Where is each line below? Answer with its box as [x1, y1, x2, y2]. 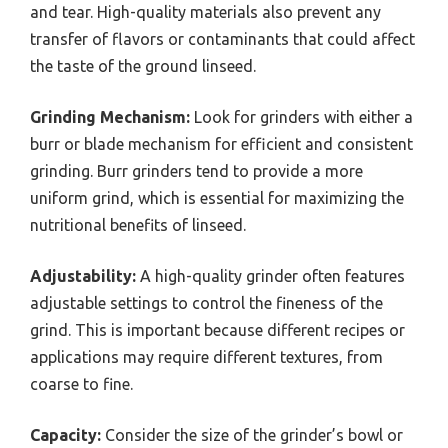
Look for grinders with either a [190, 107, 413, 126]
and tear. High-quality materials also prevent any [30, 2, 381, 21]
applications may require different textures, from [30, 347, 383, 366]
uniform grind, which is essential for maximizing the [30, 188, 404, 207]
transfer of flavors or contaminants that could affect [30, 29, 415, 48]
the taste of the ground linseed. [30, 56, 256, 75]
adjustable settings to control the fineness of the [30, 293, 383, 312]
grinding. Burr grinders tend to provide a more [30, 161, 363, 180]
